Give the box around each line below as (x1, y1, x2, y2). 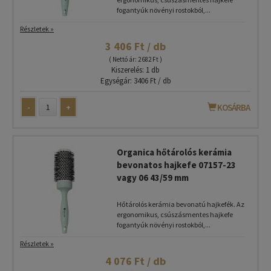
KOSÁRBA (216, 102, 250, 113)
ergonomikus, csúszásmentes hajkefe (117, 210, 233, 219)
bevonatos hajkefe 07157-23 (117, 159, 236, 171)
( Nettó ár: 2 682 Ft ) (109, 55, 162, 64)
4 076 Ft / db (105, 254, 166, 268)
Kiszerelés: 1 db (111, 65, 160, 75)
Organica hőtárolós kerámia (117, 146, 232, 158)
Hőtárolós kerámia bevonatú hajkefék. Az (117, 200, 244, 209)
